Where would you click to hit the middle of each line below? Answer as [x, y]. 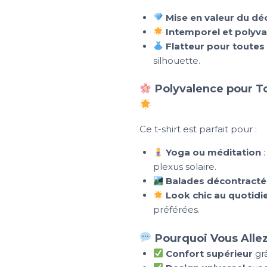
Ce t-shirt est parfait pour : [198, 129]
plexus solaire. [184, 167]
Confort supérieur [209, 253]
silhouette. [176, 60]
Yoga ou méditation [213, 153]
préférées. [176, 210]
